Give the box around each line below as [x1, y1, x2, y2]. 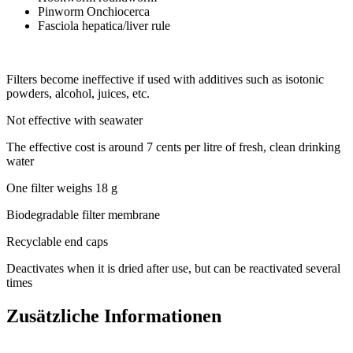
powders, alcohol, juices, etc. [6, 86, 150, 100]
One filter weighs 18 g [6, 180, 117, 195]
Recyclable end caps [6, 234, 108, 248]
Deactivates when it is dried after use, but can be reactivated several [6, 261, 340, 275]
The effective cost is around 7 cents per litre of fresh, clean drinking [6, 139, 340, 154]
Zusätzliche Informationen [6, 305, 221, 326]
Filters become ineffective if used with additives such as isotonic [6, 72, 324, 86]
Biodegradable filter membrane [6, 207, 160, 221]
